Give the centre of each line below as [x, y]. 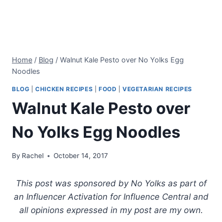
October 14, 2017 [81, 156]
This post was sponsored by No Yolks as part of [111, 184]
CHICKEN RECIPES [64, 89]
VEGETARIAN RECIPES [157, 89]
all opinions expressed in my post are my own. [111, 210]
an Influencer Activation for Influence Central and [111, 197]
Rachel [33, 156]
